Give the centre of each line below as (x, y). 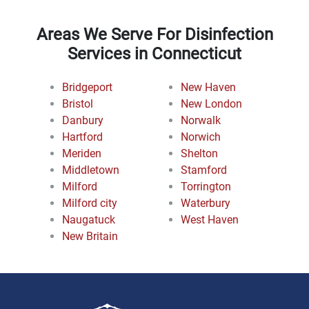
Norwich (201, 137)
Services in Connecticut (154, 53)
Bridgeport (87, 87)
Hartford (82, 137)
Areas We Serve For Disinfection (154, 34)
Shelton (199, 153)
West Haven (210, 219)
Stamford (204, 170)
